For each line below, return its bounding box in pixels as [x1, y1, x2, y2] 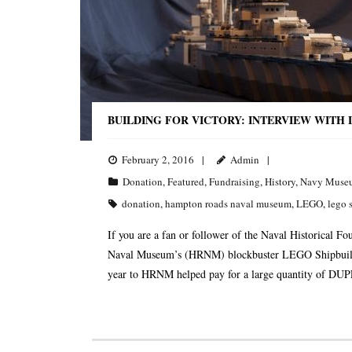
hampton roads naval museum [165, 196, 291, 211]
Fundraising [209, 174, 260, 189]
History [265, 174, 295, 189]
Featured [167, 174, 204, 189]
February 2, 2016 [122, 152, 194, 167]
